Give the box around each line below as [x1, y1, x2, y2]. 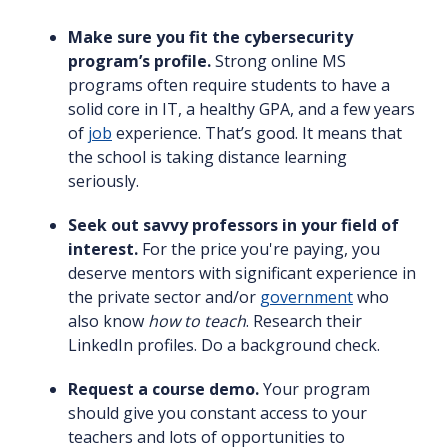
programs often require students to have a [68, 74, 390, 97]
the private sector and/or [68, 286, 260, 309]
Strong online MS [211, 50, 346, 73]
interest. [68, 238, 138, 261]
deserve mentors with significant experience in [68, 262, 416, 285]
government [260, 286, 353, 309]
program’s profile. [68, 50, 211, 73]
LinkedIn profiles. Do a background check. [68, 334, 380, 357]
